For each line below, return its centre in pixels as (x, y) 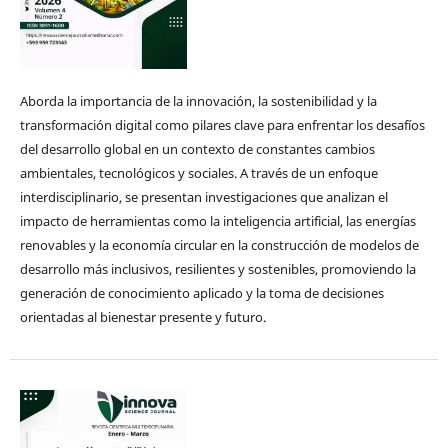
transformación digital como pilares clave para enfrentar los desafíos (222, 124)
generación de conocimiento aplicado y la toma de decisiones (201, 292)
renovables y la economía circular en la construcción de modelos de (219, 244)
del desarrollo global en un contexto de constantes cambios (197, 148)
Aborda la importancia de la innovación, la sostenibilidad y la (198, 100)
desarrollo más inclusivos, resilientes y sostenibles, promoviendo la (217, 268)
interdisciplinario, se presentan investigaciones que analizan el (203, 196)
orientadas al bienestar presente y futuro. (142, 316)
